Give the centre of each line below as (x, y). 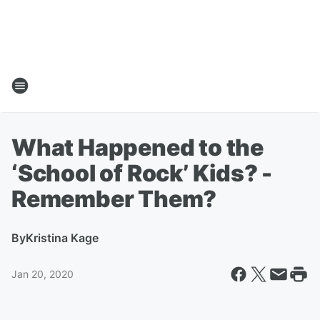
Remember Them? (114, 199)
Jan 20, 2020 (42, 274)
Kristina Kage (62, 238)
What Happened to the (137, 147)
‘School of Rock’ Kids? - (142, 173)
